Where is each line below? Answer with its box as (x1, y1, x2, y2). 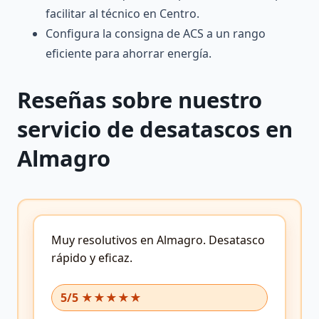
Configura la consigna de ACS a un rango (46, 26, 266, 42)
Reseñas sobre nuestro (17, 84, 262, 115)
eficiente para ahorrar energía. (46, 46, 211, 62)
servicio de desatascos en (17, 113, 293, 144)
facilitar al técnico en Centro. (46, 6, 199, 22)
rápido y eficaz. (51, 249, 132, 266)
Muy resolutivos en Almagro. (51, 231, 206, 248)
